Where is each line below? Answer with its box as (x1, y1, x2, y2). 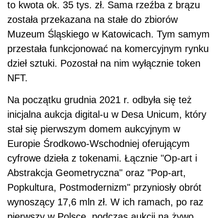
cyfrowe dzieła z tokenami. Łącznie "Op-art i (7, 153, 197, 164)
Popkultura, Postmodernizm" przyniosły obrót (7, 182, 201, 193)
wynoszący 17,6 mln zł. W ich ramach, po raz (7, 197, 203, 208)
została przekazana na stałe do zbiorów (7, 14, 178, 25)
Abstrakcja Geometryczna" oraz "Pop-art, (7, 167, 186, 179)
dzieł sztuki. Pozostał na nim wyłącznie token (7, 58, 200, 69)
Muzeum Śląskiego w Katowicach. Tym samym (7, 29, 210, 40)
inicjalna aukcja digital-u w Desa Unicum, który (7, 109, 206, 120)
